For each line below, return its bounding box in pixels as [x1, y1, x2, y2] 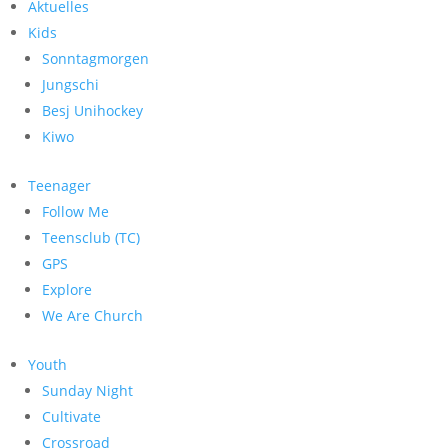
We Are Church [42, 306, 143, 325]
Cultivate [42, 407, 101, 426]
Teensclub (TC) [42, 228, 140, 247]
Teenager [28, 176, 91, 195]
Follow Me [42, 202, 109, 221]
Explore [42, 280, 92, 299]
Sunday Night [42, 381, 133, 400]
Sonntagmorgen [42, 49, 149, 68]
